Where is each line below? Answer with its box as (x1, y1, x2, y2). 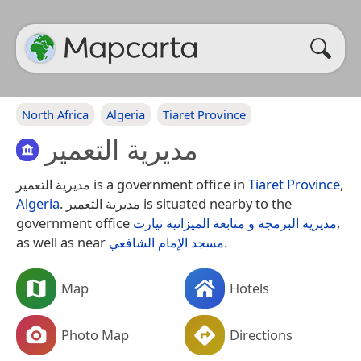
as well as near (16, 232, 109, 251)
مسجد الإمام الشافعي (109, 232, 224, 251)
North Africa (22, 106, 89, 122)
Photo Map (61, 325, 129, 344)
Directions (230, 325, 293, 344)
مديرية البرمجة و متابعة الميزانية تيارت (133, 213, 337, 232)
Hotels (230, 278, 269, 297)
